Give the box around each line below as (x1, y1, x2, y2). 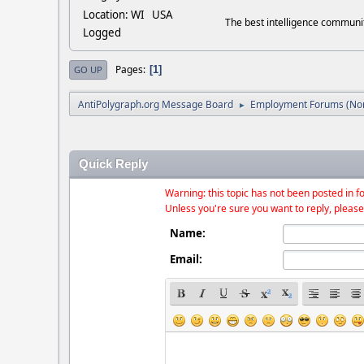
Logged (83, 24, 121, 40)
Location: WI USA (83, 6, 173, 22)
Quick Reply (79, 157, 148, 171)
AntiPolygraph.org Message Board (78, 97, 233, 111)
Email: (170, 251, 203, 266)
